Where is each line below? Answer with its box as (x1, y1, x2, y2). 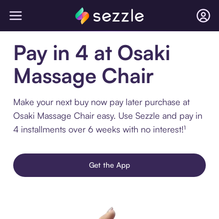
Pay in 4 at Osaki (13, 40, 170, 65)
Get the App (88, 160, 131, 170)
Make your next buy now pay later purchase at (13, 96, 190, 107)
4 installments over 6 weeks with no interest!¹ (13, 124, 186, 134)
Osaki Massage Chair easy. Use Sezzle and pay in (13, 110, 202, 121)
